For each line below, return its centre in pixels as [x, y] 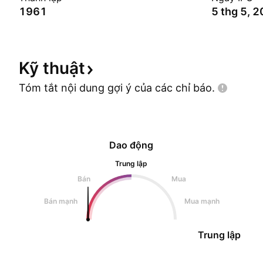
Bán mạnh [61, 201]
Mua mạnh [202, 201]
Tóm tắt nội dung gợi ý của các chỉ [106, 88]
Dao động [131, 145]
